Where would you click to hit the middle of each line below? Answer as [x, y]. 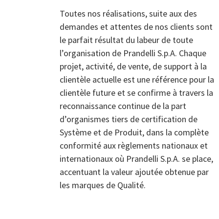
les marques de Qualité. [104, 185]
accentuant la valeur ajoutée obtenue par [134, 172]
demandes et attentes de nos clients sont [136, 27]
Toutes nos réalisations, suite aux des [128, 13]
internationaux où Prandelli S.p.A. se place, [136, 159]
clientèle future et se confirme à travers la [136, 93]
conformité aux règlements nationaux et [134, 145]
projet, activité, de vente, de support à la [133, 66]
